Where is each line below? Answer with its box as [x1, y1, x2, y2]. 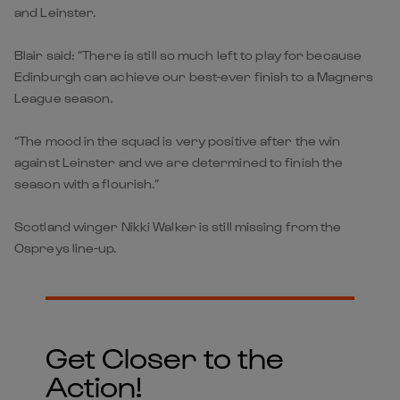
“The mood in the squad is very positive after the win [14, 132, 341, 148]
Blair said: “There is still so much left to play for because [14, 46, 362, 62]
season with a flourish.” [14, 175, 160, 191]
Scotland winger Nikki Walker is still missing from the [14, 218, 342, 234]
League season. [14, 89, 113, 105]
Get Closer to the [45, 338, 284, 374]
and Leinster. [14, 4, 96, 20]
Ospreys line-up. [14, 239, 117, 255]
